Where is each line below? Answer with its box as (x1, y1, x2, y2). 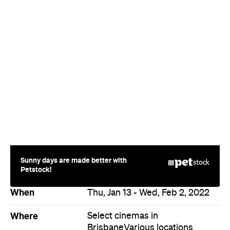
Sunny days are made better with (21, 156, 127, 164)
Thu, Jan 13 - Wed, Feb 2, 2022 (87, 188, 209, 198)
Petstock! (21, 165, 51, 174)
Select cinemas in (87, 211, 158, 221)
